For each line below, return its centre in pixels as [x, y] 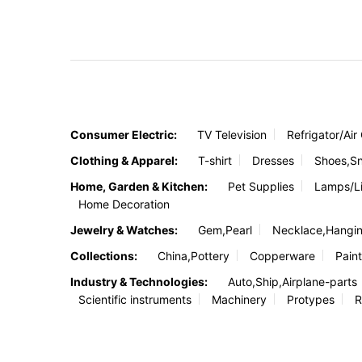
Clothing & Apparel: [124, 160]
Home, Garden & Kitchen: [139, 186]
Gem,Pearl [225, 229]
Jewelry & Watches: [124, 229]
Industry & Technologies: [139, 281]
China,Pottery [194, 255]
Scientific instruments [135, 299]
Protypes [311, 299]
